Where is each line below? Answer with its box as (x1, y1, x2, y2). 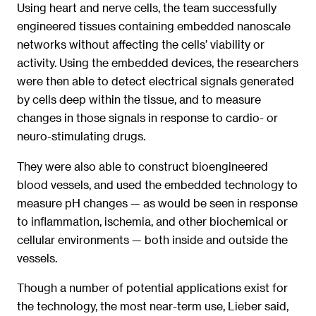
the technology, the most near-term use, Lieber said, (17, 299, 288, 313)
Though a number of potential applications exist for (17, 281, 288, 295)
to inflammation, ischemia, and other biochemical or (17, 214, 288, 228)
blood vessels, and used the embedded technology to (17, 177, 298, 191)
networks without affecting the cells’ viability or (17, 37, 265, 51)
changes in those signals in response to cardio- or (17, 111, 278, 125)
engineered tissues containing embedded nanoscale (17, 19, 291, 33)
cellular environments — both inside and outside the (17, 232, 288, 246)
